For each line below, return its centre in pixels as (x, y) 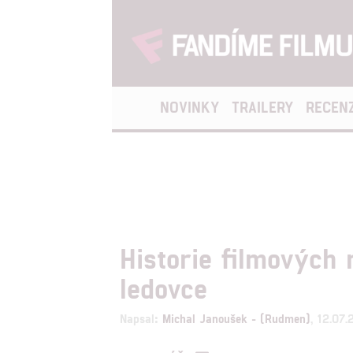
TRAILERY (262, 107)
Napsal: (141, 318)
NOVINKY (190, 107)
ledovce (163, 287)
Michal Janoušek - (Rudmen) (236, 318)
